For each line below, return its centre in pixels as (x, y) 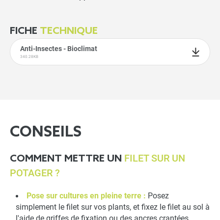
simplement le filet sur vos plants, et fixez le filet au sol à (113, 207)
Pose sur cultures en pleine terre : (87, 196)
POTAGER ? (35, 173)
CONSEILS (46, 133)
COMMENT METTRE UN (67, 159)
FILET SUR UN (155, 158)
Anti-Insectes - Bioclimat (59, 49)
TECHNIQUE (69, 32)
